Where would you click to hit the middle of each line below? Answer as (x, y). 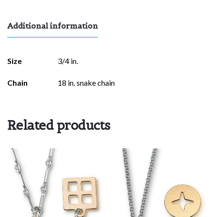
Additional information (53, 26)
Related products (59, 125)
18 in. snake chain (86, 83)
